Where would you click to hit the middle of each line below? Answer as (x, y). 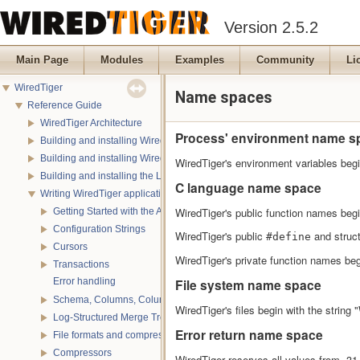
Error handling (84, 281)
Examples (200, 60)
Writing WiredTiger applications (108, 194)
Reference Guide (65, 106)
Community (285, 60)
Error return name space (249, 335)
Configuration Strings (99, 229)
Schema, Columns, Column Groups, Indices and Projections (184, 300)
